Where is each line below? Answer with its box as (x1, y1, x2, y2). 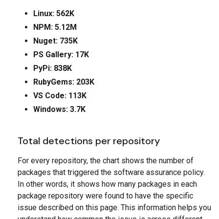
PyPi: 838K (33, 64, 72, 73)
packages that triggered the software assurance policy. (18, 168, 205, 177)
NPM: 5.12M (33, 22, 77, 32)
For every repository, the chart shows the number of (18, 156, 194, 166)
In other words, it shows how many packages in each (18, 179, 197, 189)
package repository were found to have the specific (18, 191, 193, 201)
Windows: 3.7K (33, 105, 86, 114)
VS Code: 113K (33, 91, 87, 101)
